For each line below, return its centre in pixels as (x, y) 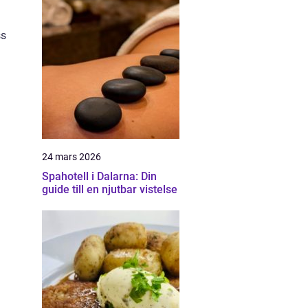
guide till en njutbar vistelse (110, 189)
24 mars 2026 (71, 157)
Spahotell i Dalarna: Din (99, 176)
